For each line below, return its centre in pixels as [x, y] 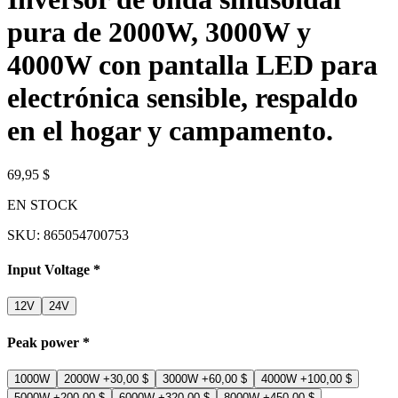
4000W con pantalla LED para [192, 65]
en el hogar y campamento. [170, 131]
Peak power [43, 342]
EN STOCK [43, 204]
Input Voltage [48, 270]
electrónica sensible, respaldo [183, 98]
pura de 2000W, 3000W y [159, 32]
